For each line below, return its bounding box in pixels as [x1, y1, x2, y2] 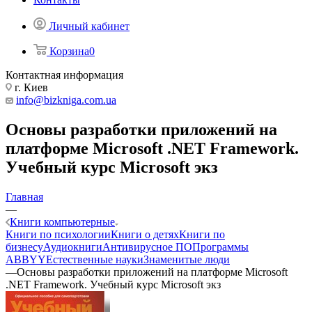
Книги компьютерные [10, 215, 115, 228]
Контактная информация [6, 69, 123, 81]
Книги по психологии [6, 228, 111, 240]
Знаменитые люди [143, 253, 230, 265]
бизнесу [6, 240, 43, 253]
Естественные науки [46, 253, 143, 265]
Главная [6, 190, 43, 203]
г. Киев [12, 81, 48, 93]
